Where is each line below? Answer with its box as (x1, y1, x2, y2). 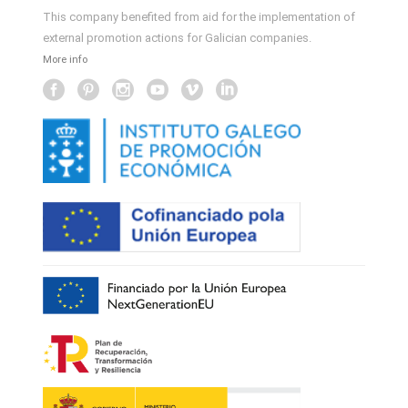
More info (43, 52, 88, 66)
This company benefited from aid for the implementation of (43, 9, 356, 24)
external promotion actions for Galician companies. (43, 30, 312, 45)
